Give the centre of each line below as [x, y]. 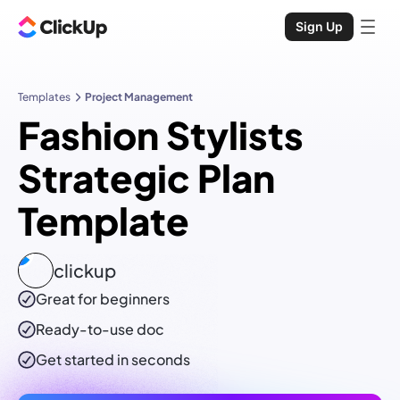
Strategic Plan [146, 178]
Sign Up [319, 26]
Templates [44, 97]
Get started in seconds [113, 360]
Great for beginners [103, 299]
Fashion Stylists [161, 135]
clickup [85, 271]
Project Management [139, 97]
